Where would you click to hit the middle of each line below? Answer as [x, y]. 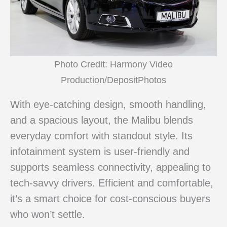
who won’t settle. [48, 215]
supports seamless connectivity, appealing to [110, 167]
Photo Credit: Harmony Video [113, 64]
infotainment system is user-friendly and [100, 152]
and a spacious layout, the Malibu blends [102, 120]
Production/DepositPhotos [113, 80]
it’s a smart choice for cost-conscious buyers [110, 199]
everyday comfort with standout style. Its [101, 136]
